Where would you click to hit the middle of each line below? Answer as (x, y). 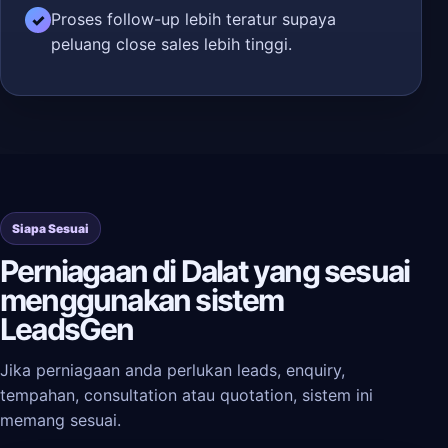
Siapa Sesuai (50, 228)
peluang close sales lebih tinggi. (171, 44)
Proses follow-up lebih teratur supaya (193, 19)
